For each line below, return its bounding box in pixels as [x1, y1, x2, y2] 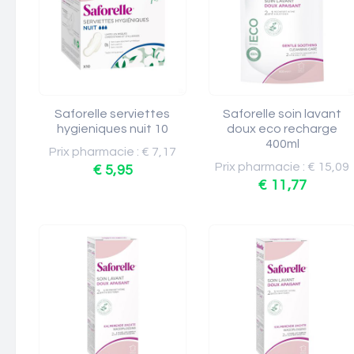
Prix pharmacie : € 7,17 [49, 145, 176, 158]
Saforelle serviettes [55, 107, 171, 120]
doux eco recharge [227, 122, 338, 135]
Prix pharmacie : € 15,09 [215, 160, 350, 173]
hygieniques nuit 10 [57, 122, 168, 135]
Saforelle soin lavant [223, 107, 342, 120]
